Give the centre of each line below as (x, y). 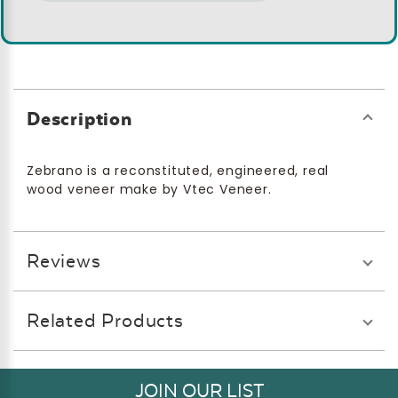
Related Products (105, 321)
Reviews (64, 261)
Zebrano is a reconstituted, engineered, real (178, 171)
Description (80, 119)
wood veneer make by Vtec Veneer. (149, 190)
